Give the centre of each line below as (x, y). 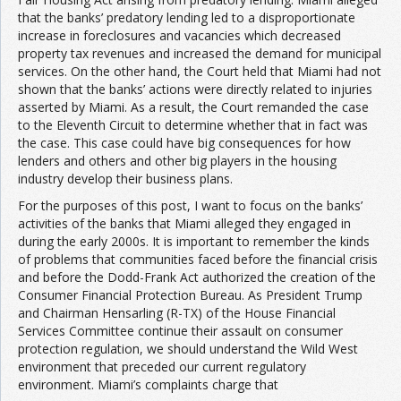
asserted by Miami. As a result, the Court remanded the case (193, 107)
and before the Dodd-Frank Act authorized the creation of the (197, 277)
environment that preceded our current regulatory (162, 366)
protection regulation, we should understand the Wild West (188, 348)
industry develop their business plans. (125, 178)
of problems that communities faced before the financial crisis (198, 259)
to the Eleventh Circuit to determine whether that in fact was (193, 124)
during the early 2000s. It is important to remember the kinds (194, 241)
